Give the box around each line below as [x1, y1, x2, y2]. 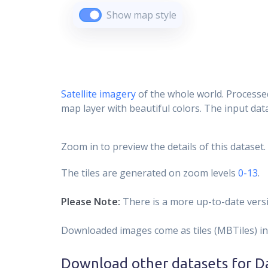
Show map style [106, 8, 176, 22]
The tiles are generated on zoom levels [61, 166, 236, 179]
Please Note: [61, 195, 120, 208]
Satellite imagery [61, 87, 136, 100]
